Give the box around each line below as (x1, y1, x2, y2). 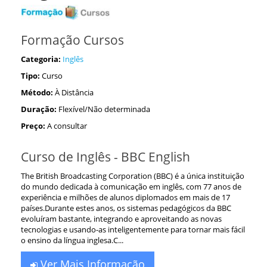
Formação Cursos (21, 31, 124, 48)
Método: (21, 86, 53, 98)
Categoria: (21, 53, 61, 64)
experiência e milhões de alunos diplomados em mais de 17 (21, 191, 230, 203)
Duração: (21, 103, 57, 114)
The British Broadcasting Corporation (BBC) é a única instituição (21, 170, 244, 181)
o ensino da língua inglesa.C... (21, 234, 123, 246)
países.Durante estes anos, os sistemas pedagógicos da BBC (21, 202, 231, 213)
